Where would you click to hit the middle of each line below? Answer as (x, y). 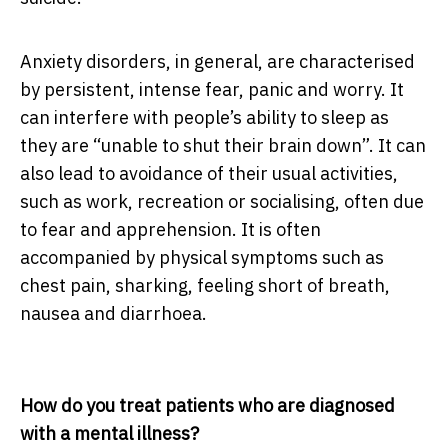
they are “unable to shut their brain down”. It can (223, 146)
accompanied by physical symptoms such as (202, 258)
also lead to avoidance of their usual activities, (209, 174)
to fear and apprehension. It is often (170, 230)
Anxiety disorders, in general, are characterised (217, 62)
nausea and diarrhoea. (113, 314)
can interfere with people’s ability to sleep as (204, 118)
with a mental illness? (109, 434)
